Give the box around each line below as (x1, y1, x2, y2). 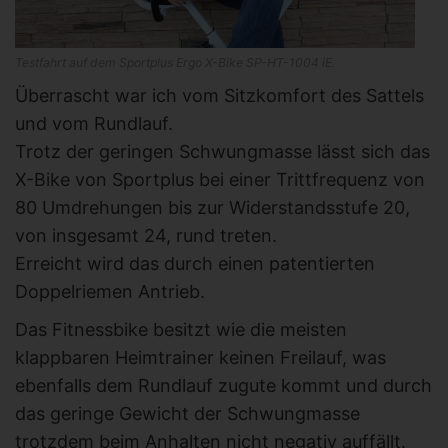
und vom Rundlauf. (15, 112, 173, 134)
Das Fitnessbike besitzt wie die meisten (15, 318, 347, 340)
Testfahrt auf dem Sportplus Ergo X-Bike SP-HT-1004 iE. (15, 54, 335, 70)
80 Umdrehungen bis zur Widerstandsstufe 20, (15, 196, 410, 218)
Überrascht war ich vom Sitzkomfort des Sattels (15, 84, 424, 106)
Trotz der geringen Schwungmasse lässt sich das (15, 140, 430, 162)
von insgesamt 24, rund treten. (15, 224, 277, 246)
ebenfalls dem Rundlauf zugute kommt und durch (15, 374, 432, 396)
